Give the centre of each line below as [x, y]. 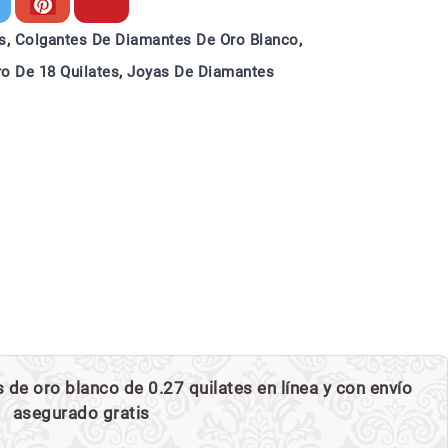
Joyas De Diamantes [200, 72]
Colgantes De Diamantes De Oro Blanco [156, 40]
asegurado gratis [81, 413]
